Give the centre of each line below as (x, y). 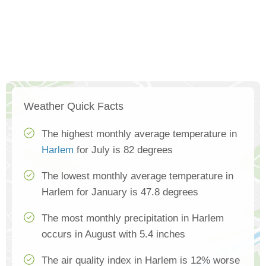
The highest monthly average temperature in (139, 134)
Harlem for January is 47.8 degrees (120, 192)
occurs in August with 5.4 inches (113, 234)
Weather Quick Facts (74, 106)
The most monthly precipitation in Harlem (133, 218)
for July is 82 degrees (123, 150)
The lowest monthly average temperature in (137, 176)
